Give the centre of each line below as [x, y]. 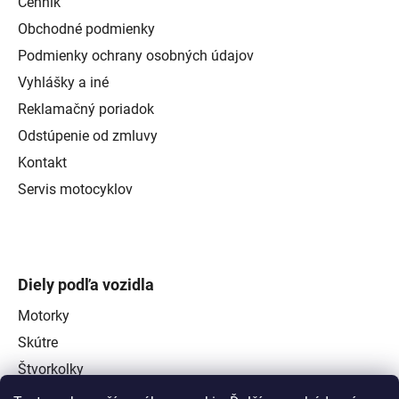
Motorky [44, 315]
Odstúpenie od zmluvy [88, 135]
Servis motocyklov [75, 189]
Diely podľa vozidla [86, 284]
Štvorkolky [51, 369]
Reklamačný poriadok [86, 109]
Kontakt [42, 162]
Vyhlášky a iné [63, 82]
